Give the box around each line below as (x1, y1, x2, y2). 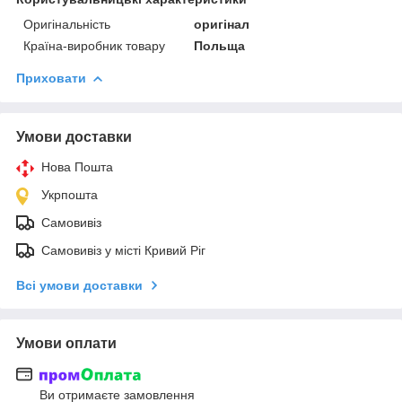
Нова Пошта (41, 159, 113, 174)
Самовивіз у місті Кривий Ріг (41, 242, 205, 258)
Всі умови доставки (16, 277, 143, 293)
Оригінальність (23, 16, 110, 31)
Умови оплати (16, 335, 117, 351)
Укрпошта (41, 187, 98, 202)
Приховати (16, 70, 86, 85)
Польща (194, 38, 246, 53)
